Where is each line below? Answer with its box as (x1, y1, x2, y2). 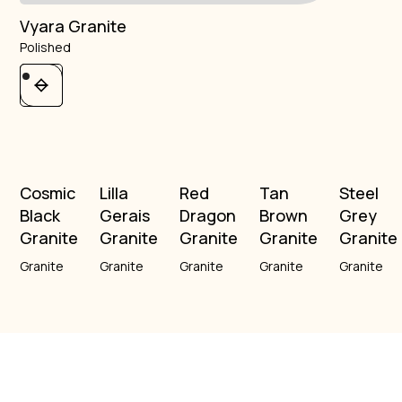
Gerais (100, 204, 151, 226)
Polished (20, 38, 72, 56)
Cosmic (20, 181, 76, 204)
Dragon (179, 204, 237, 226)
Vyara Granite (20, 14, 127, 37)
